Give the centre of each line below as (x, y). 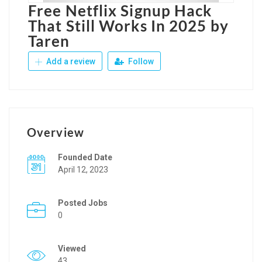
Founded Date (85, 157)
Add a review (70, 61)
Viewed (72, 248)
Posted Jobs (83, 203)
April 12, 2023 (83, 169)
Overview (56, 132)
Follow (140, 61)
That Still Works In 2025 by (128, 25)
